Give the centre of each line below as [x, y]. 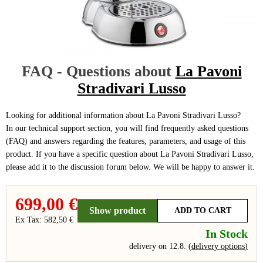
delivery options [218, 246]
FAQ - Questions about [98, 71]
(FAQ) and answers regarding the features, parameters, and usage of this [126, 141]
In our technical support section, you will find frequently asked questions [127, 128]
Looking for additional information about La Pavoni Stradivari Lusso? [123, 115]
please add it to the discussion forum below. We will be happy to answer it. [130, 167]
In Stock [227, 234]
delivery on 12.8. [159, 246]
